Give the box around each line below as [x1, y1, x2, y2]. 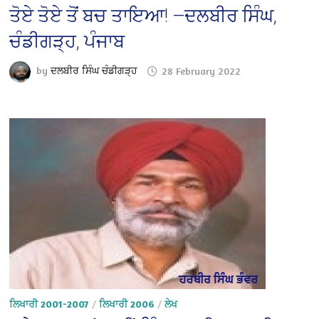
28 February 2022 [162, 64, 241, 77]
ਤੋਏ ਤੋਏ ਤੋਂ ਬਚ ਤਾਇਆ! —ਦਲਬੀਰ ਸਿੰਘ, [9, 5, 278, 27]
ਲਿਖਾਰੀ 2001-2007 [9, 298, 90, 310]
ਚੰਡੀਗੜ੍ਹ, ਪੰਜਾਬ [9, 31, 125, 53]
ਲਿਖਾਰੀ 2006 [99, 298, 155, 310]
